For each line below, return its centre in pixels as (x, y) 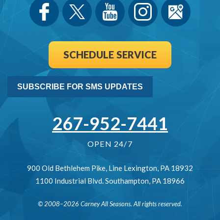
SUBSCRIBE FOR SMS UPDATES (80, 86)
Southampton (127, 181)
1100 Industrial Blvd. (69, 181)
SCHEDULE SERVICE (110, 55)
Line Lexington (133, 168)
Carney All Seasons (106, 204)
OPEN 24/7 (110, 144)
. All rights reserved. (156, 204)
